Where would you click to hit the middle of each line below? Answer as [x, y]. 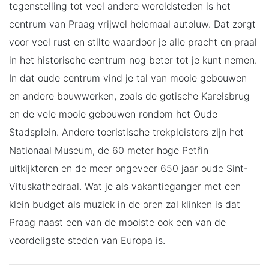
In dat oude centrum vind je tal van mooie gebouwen [128, 78]
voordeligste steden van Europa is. [87, 240]
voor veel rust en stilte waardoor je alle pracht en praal [133, 42]
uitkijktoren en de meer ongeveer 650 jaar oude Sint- [128, 168]
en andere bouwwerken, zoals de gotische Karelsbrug [129, 96]
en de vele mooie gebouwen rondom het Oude [113, 114]
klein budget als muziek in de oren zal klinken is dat [125, 204]
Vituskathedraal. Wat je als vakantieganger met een [125, 186]
